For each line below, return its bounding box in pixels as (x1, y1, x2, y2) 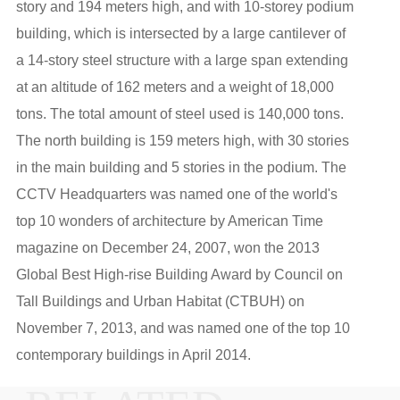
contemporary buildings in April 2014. (15, 347, 251, 363)
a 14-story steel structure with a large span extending (15, 53, 348, 69)
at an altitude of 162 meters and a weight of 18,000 (15, 79, 334, 96)
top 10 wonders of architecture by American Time (15, 213, 323, 229)
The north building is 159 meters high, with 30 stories (15, 133, 349, 149)
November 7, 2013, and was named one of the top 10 (15, 321, 350, 337)
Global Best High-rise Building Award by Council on (15, 267, 343, 283)
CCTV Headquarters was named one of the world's (15, 187, 337, 203)
